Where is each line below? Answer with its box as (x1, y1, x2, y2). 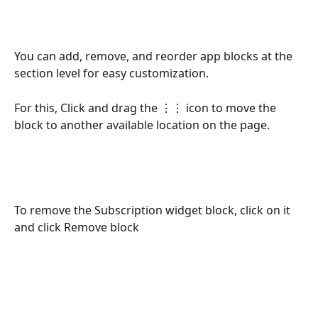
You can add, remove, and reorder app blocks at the (14, 48, 295, 65)
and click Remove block (14, 219, 139, 235)
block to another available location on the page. (14, 116, 270, 133)
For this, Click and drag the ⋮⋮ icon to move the (14, 99, 279, 116)
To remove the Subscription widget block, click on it (14, 202, 293, 218)
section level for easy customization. (14, 65, 212, 82)
